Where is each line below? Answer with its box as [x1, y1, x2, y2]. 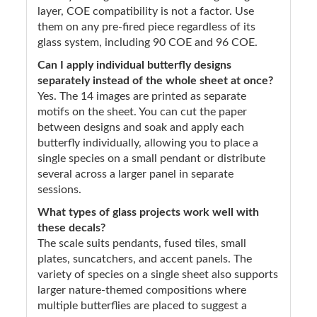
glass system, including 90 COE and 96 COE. [38, 36, 258, 48]
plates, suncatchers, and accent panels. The [38, 253, 252, 265]
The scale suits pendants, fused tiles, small [38, 237, 246, 249]
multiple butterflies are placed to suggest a [38, 299, 247, 311]
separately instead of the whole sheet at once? [38, 74, 273, 86]
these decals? [38, 221, 105, 234]
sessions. [38, 183, 81, 195]
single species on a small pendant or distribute [38, 152, 265, 164]
